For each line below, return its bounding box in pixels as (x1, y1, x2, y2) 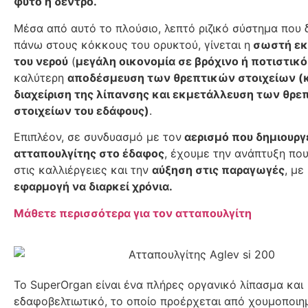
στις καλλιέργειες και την (14, 163, 152, 177)
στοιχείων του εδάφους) (14, 103, 149, 118)
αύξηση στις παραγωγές (152, 163, 285, 177)
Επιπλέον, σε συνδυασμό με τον (14, 130, 181, 144)
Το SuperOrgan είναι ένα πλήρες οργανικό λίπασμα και (14, 277, 303, 291)
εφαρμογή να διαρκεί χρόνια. (14, 179, 175, 194)
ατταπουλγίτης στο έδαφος (14, 146, 164, 161)
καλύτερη (14, 70, 67, 85)
